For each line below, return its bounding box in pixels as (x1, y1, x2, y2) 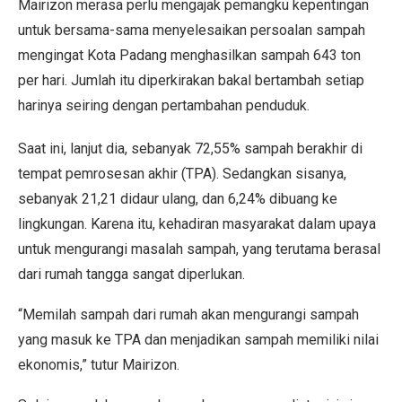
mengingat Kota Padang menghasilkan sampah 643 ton (18, 47, 361, 64)
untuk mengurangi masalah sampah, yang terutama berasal (18, 240, 380, 258)
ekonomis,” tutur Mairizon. (18, 356, 179, 373)
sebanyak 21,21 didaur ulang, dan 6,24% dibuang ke (18, 190, 337, 207)
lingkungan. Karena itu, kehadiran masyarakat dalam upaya (18, 215, 376, 232)
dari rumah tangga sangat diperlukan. (18, 266, 249, 283)
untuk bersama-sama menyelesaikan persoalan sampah (18, 22, 365, 39)
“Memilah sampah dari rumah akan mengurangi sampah (18, 306, 359, 323)
